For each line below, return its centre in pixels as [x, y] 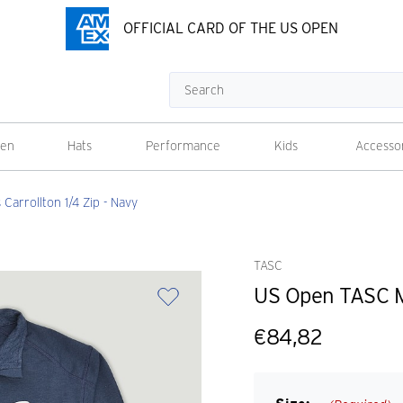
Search [188, 82]
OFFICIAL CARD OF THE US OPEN [230, 28]
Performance [183, 146]
